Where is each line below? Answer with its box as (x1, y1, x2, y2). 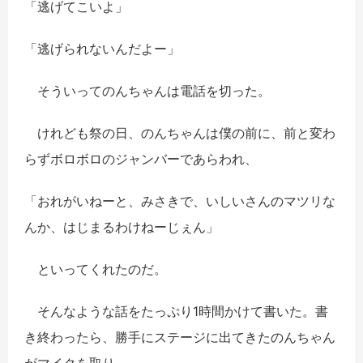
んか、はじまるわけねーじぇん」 (24, 219, 219, 236)
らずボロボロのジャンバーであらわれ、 (24, 151, 258, 168)
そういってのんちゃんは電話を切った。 (24, 83, 271, 100)
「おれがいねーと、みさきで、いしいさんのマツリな (24, 193, 335, 210)
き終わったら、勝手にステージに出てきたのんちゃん (24, 329, 335, 346)
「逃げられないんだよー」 (24, 41, 180, 58)
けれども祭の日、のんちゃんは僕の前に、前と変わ (24, 125, 335, 142)
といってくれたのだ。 (24, 261, 167, 278)
